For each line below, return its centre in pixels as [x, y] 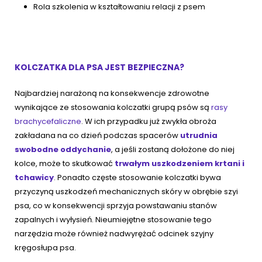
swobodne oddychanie [63, 150]
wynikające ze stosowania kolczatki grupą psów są [113, 108]
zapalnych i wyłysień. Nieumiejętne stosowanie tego [113, 220]
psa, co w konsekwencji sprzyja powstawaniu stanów [116, 206]
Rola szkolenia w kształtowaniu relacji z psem [119, 7]
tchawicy [34, 178]
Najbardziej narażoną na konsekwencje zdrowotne [112, 94]
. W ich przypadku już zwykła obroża [149, 122]
